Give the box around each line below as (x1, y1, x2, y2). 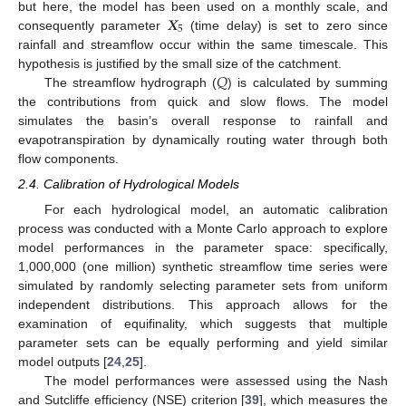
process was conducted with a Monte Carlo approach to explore (18, 221, 388, 237)
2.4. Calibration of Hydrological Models (18, 177, 239, 192)
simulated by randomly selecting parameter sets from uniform (18, 278, 388, 294)
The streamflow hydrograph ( (43, 75, 217, 90)
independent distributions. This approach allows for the (18, 297, 388, 313)
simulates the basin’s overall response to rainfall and (18, 113, 388, 128)
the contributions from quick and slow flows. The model (18, 94, 388, 109)
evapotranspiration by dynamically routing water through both (18, 132, 388, 147)
